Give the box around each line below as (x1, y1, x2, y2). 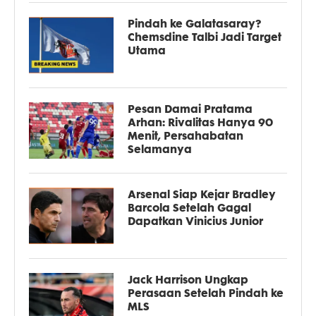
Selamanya (128, 142, 192, 156)
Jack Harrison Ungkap (128, 272, 248, 286)
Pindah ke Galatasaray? (128, 16, 261, 30)
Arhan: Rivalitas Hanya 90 (128, 115, 273, 129)
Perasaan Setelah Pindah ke (128, 286, 284, 300)
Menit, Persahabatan (128, 128, 243, 142)
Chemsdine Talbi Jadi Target (128, 30, 281, 44)
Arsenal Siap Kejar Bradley (128, 187, 276, 201)
